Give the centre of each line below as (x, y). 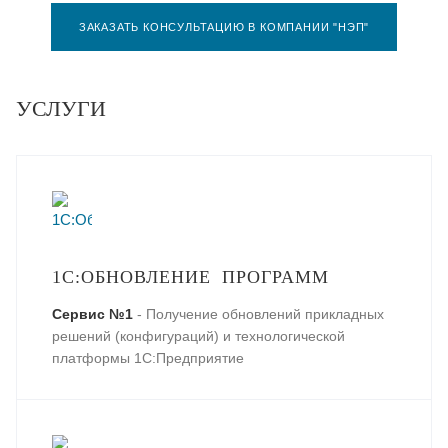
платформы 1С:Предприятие (148, 358)
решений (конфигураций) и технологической (198, 336)
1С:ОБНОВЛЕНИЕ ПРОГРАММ (190, 277)
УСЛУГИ (61, 108)
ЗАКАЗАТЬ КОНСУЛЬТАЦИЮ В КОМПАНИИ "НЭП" (224, 27)
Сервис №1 (92, 314)
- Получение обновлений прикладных (258, 314)
